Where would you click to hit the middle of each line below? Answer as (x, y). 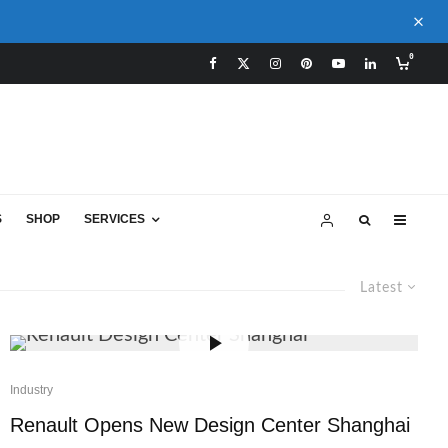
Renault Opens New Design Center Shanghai (210, 425)
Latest (381, 288)
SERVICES (114, 219)
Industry (31, 390)
